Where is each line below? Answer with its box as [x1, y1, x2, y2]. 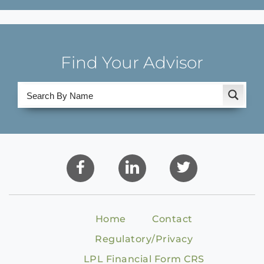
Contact [152, 213, 193, 225]
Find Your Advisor [61, 52, 203, 73]
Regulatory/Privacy [95, 233, 193, 245]
